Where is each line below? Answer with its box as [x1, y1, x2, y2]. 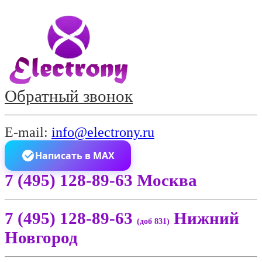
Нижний [170, 209, 239, 227]
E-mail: [5, 125, 51, 140]
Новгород [5, 228, 78, 247]
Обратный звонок [5, 87, 133, 105]
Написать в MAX [35, 149, 115, 162]
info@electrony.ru [51, 125, 154, 140]
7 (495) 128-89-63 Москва [5, 171, 197, 189]
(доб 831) [137, 216, 170, 226]
